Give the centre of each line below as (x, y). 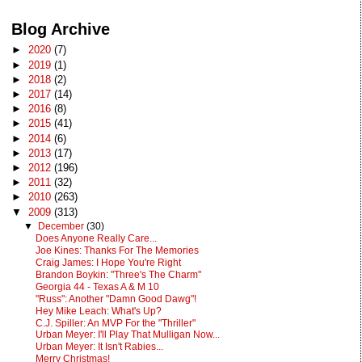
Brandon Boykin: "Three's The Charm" (118, 275)
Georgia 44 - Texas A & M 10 (97, 286)
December (62, 226)
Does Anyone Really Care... (96, 239)
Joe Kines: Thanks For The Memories (117, 251)
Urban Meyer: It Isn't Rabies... (99, 347)
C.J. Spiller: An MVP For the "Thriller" (115, 323)
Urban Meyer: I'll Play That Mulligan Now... (127, 335)
